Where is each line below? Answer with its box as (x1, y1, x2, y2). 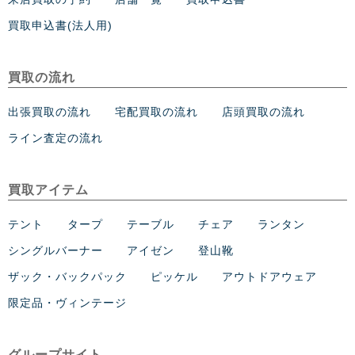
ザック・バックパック (8, 269, 127, 283)
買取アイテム (8, 182, 89, 197)
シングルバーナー (8, 243, 103, 257)
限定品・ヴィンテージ (8, 296, 127, 309)
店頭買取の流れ (222, 105, 305, 118)
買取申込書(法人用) (8, 18, 113, 32)
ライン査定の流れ (8, 131, 103, 144)
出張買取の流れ (8, 105, 91, 118)
